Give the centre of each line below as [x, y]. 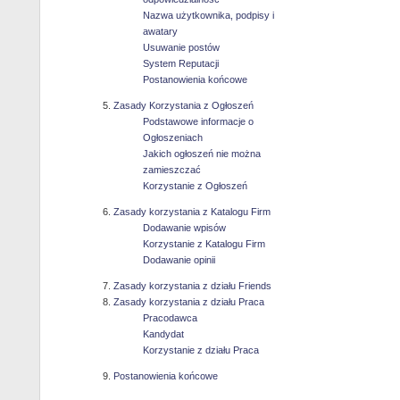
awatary [160, 32]
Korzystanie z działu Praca [200, 350]
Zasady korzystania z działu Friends [192, 286]
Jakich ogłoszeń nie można [201, 154]
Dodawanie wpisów [184, 228]
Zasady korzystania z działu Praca [188, 302]
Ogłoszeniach [172, 138]
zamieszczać [171, 170]
